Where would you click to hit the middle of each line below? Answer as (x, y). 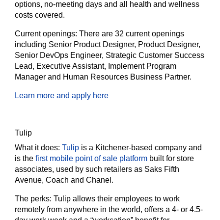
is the (25, 158)
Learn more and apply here (62, 96)
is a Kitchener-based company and (140, 148)
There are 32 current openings (132, 34)
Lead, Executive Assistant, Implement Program (96, 66)
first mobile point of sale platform (92, 158)
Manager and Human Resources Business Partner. (103, 77)
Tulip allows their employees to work (117, 199)
